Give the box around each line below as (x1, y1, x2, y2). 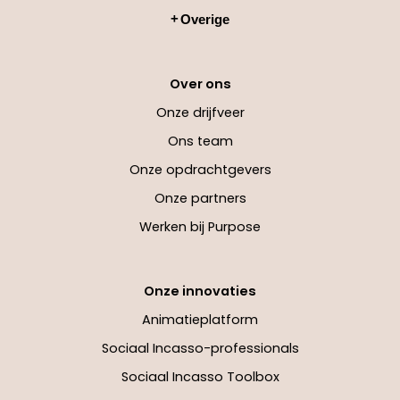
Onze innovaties (144, 281, 256, 300)
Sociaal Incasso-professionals (101, 338, 299, 357)
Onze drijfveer (155, 103, 245, 121)
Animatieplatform (142, 310, 258, 329)
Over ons (169, 74, 231, 93)
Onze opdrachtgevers (129, 160, 271, 179)
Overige (180, 12, 230, 27)
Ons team (167, 131, 233, 150)
